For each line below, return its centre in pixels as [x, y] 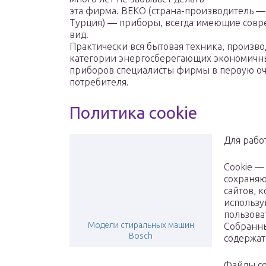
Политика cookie [133, 113]
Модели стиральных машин [141, 225]
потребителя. [99, 82]
